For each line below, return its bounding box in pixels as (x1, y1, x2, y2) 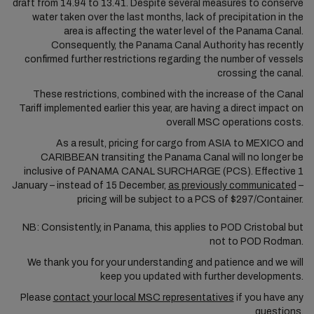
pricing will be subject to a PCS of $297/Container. (76, 194, 303, 205)
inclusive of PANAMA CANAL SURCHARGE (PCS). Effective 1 (23, 166, 303, 177)
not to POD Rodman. (209, 236, 303, 247)
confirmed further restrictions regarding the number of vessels (24, 54, 303, 64)
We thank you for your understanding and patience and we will (27, 257, 303, 268)
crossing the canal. (217, 68, 303, 78)
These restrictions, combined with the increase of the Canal (32, 89, 303, 100)
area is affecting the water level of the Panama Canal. (63, 26, 303, 36)
